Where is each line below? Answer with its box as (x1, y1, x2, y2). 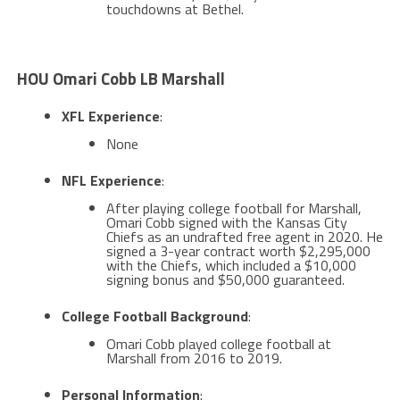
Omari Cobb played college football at (105, 332, 331, 354)
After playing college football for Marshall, (105, 196, 362, 219)
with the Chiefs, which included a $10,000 (105, 254, 356, 276)
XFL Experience (61, 104, 160, 127)
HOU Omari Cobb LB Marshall (16, 65, 225, 91)
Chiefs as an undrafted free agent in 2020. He (105, 225, 383, 247)
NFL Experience (61, 169, 162, 191)
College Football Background (61, 304, 248, 327)
